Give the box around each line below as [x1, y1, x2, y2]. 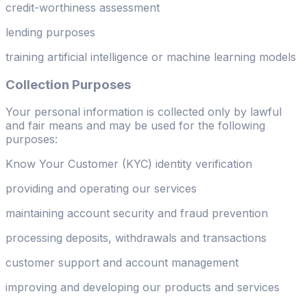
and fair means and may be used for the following [5, 119, 265, 133]
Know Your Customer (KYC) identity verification [5, 157, 252, 171]
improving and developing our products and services [5, 280, 280, 295]
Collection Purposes [5, 76, 131, 93]
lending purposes [5, 25, 95, 40]
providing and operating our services [5, 182, 197, 196]
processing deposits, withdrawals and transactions [5, 231, 267, 245]
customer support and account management [5, 256, 238, 270]
